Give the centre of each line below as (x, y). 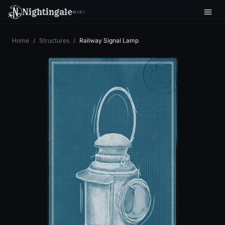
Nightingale (47, 12)
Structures (54, 40)
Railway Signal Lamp (109, 40)
